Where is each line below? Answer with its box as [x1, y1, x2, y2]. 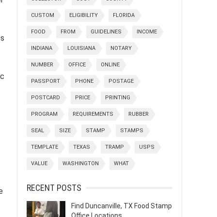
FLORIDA [113, 12, 135, 18]
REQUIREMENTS [73, 111, 113, 117]
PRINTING [105, 94, 130, 101]
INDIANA [31, 45, 52, 51]
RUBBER [128, 111, 149, 117]
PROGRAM [31, 111, 58, 117]
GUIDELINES [91, 29, 122, 35]
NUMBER [31, 62, 53, 68]
